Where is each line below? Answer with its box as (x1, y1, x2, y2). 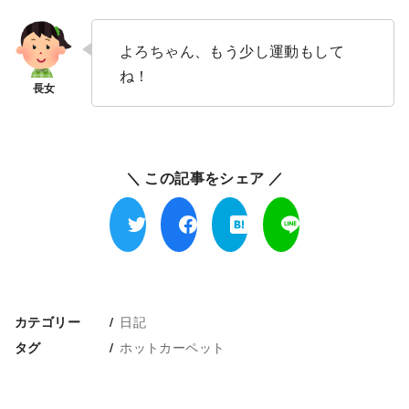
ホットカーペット (120, 336, 225, 356)
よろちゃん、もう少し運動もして (120, 39, 344, 61)
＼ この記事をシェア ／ (125, 166, 284, 188)
